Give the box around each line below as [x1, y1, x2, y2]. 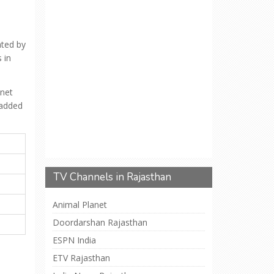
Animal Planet [52, 199, 107, 210]
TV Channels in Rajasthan [53, 170, 172, 184]
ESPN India [52, 234, 96, 246]
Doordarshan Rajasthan [52, 217, 147, 228]
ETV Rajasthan [52, 252, 110, 264]
